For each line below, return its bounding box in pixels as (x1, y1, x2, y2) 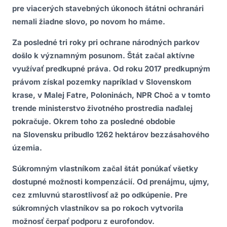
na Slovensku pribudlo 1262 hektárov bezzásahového (12, 129, 209, 139)
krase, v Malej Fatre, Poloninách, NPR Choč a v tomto (12, 90, 210, 100)
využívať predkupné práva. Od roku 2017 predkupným (12, 63, 210, 73)
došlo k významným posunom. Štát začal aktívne (12, 50, 195, 60)
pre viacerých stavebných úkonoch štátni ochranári (12, 3, 204, 13)
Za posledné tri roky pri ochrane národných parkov (12, 37, 200, 47)
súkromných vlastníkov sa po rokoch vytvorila (12, 203, 183, 213)
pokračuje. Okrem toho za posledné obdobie (12, 116, 175, 126)
